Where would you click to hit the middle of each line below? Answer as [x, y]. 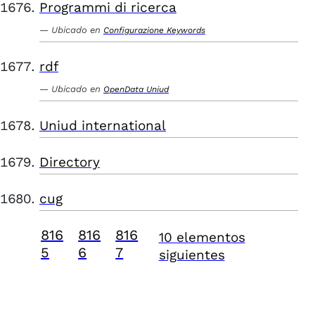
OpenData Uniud [136, 89]
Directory [70, 162]
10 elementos [202, 237]
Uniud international [103, 126]
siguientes [192, 255]
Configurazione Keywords [154, 30]
